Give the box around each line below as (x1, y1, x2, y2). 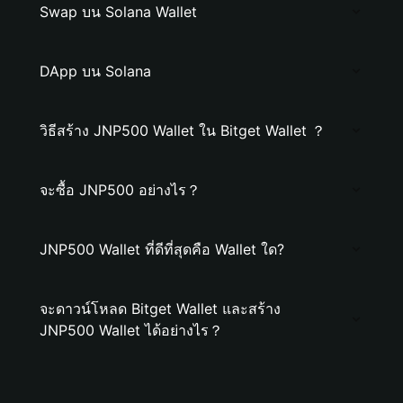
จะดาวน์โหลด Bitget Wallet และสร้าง (40, 300, 281, 318)
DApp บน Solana (40, 62, 151, 80)
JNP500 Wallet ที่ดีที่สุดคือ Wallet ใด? (40, 240, 284, 258)
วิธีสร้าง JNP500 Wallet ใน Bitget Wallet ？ (40, 121, 326, 139)
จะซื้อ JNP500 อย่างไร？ (40, 181, 201, 199)
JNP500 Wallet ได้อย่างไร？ (40, 321, 223, 339)
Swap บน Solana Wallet (40, 3, 197, 21)
